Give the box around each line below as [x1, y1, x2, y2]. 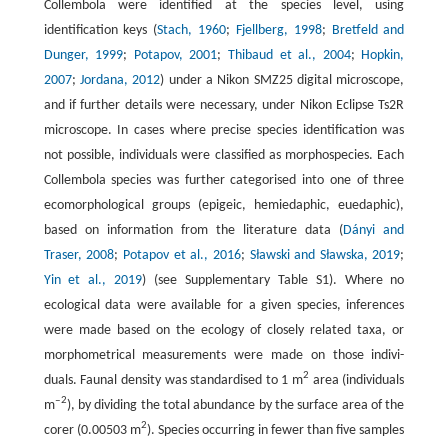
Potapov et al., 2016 [122, 247, 241, 263]
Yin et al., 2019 [43, 272, 143, 288]
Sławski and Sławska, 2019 [249, 247, 401, 263]
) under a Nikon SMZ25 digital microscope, [160, 72, 405, 88]
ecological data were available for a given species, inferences [43, 297, 405, 313]
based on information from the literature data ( [43, 222, 344, 238]
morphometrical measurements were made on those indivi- [43, 347, 405, 363]
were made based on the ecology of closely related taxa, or [43, 322, 405, 338]
